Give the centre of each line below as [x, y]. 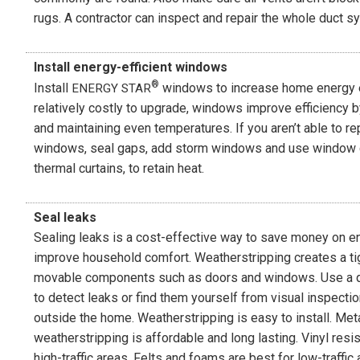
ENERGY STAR [111, 88]
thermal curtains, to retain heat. [119, 168]
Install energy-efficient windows [131, 67]
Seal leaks [65, 217]
